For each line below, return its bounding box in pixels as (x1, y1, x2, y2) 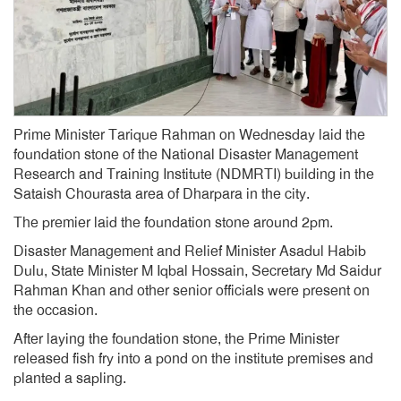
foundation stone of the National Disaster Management (13, 146, 358, 164)
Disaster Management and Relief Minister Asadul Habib (13, 243, 366, 260)
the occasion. (13, 302, 98, 320)
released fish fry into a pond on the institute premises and (13, 350, 373, 368)
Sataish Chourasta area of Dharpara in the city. (13, 185, 310, 203)
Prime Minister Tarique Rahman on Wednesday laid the (13, 126, 365, 144)
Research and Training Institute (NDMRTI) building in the (13, 166, 374, 183)
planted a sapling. (13, 370, 126, 388)
